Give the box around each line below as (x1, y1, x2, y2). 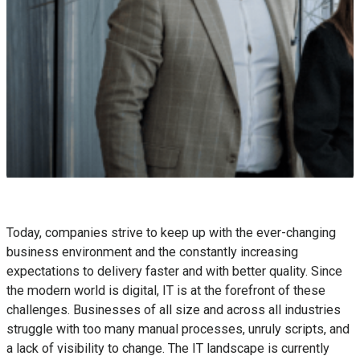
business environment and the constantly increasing (6, 243, 298, 260)
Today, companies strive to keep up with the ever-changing (6, 224, 336, 240)
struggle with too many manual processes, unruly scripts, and (6, 321, 350, 337)
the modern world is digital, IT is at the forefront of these (6, 282, 325, 298)
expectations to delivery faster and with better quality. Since (6, 263, 342, 279)
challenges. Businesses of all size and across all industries (6, 301, 341, 317)
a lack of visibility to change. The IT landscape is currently (6, 340, 329, 356)
